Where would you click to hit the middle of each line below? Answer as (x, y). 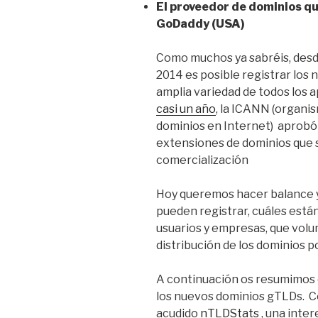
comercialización (202, 160)
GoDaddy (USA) (201, 24)
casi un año (186, 109)
